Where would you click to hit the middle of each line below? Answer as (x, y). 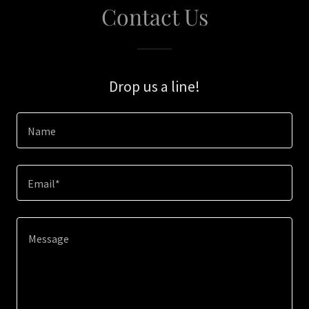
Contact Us (154, 16)
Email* (44, 184)
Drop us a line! (154, 86)
